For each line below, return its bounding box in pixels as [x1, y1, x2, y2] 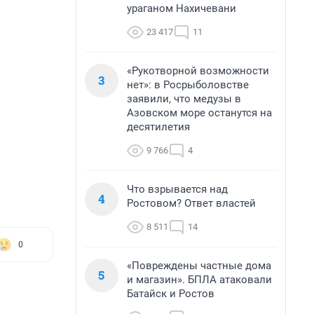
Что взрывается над [127, 183, 228, 196]
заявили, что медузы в [127, 93, 241, 105]
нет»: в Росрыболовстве [127, 78, 249, 91]
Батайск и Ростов [127, 287, 214, 300]
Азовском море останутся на [127, 107, 272, 119]
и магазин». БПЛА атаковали [127, 273, 272, 286]
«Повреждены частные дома [127, 259, 271, 272]
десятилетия [127, 121, 190, 133]
